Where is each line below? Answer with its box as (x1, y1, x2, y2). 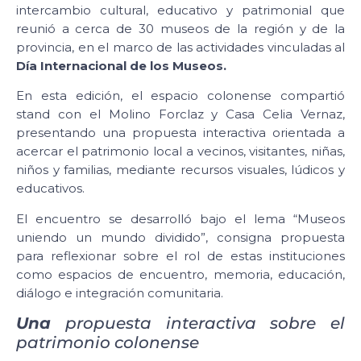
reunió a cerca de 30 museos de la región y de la (16, 20, 345, 36)
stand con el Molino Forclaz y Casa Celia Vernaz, (16, 106, 345, 122)
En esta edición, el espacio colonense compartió (16, 88, 345, 104)
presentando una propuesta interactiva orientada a (16, 125, 345, 141)
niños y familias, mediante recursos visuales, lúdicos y (16, 162, 345, 178)
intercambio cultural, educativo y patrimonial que (16, 2, 345, 18)
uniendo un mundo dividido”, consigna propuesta (16, 229, 345, 245)
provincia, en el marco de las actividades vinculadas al (16, 39, 345, 55)
